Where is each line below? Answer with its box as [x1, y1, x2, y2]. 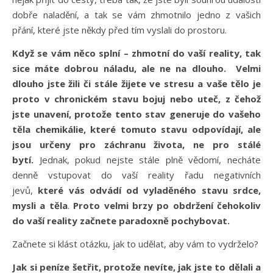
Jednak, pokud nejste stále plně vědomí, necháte [34, 153, 261, 166]
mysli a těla [12, 199, 68, 211]
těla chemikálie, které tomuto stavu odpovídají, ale [12, 122, 261, 135]
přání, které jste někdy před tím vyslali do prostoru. [12, 23, 229, 36]
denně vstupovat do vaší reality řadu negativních [12, 168, 261, 181]
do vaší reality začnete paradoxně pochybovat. [12, 214, 232, 227]
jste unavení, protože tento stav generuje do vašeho [12, 107, 261, 120]
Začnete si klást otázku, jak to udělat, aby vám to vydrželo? [12, 237, 258, 250]
